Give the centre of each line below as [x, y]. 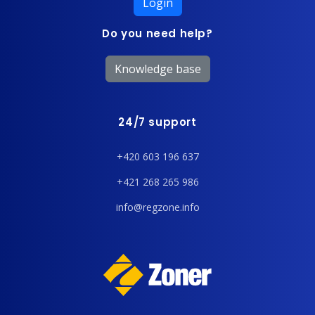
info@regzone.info [157, 207]
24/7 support [157, 122]
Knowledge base [157, 69]
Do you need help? [157, 33]
